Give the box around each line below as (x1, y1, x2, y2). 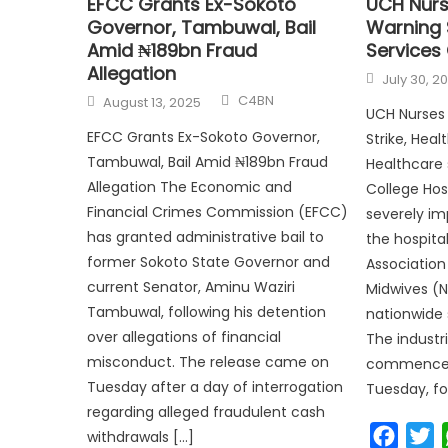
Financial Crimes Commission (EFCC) (87, 201, 349, 222)
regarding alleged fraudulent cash (87, 401, 326, 422)
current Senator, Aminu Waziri (87, 276, 296, 297)
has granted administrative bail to (87, 226, 325, 247)
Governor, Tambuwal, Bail (87, 14, 317, 40)
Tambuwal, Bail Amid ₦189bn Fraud (87, 151, 329, 172)
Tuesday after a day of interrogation (87, 376, 344, 397)
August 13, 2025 (103, 92, 202, 112)
